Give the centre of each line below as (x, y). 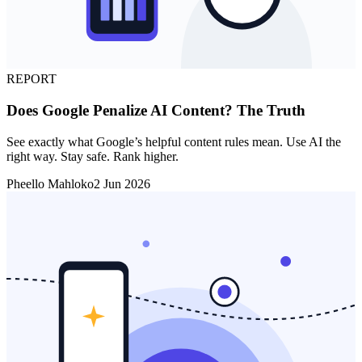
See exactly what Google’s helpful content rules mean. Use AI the (174, 141)
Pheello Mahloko (50, 183)
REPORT (32, 79)
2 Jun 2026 (122, 183)
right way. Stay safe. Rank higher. (93, 156)
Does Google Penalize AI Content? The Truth (156, 111)
